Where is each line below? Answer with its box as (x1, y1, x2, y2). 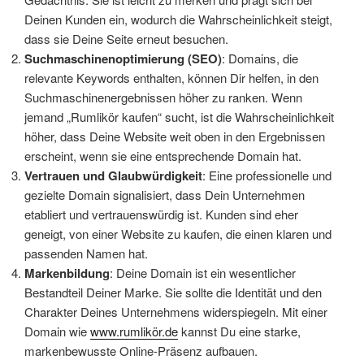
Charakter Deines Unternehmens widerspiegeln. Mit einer (24, 302, 327, 320)
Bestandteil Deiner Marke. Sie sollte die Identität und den (24, 283, 322, 301)
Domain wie (24, 322, 90, 340)
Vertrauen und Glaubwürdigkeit (24, 166, 202, 184)
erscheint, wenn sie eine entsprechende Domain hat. (24, 146, 301, 164)
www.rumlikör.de (90, 322, 178, 340)
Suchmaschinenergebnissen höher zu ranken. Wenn (24, 88, 302, 106)
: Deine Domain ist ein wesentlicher (110, 263, 296, 281)
